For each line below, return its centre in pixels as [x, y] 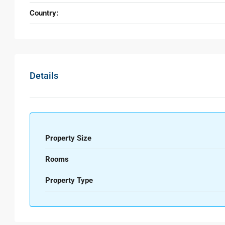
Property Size [68, 138]
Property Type [69, 180]
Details [44, 76]
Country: [44, 13]
